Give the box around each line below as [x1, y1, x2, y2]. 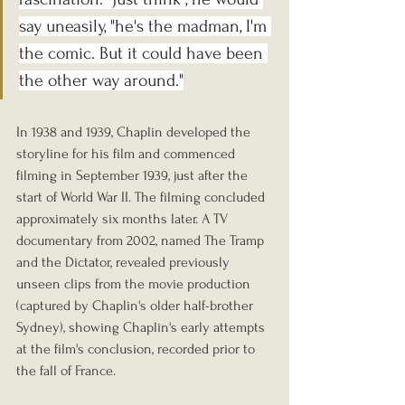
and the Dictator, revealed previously [16, 253, 233, 270]
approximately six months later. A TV [16, 210, 231, 227]
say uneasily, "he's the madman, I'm [19, 15, 271, 36]
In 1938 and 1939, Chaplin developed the [16, 123, 254, 140]
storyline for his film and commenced [16, 145, 239, 162]
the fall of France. [16, 362, 116, 379]
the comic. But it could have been [19, 42, 268, 63]
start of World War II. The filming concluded [16, 188, 268, 205]
